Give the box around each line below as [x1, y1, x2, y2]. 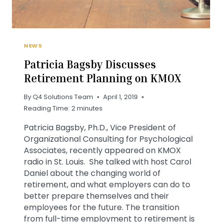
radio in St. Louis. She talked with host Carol [24, 156, 191, 168]
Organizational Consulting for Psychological [24, 133, 193, 145]
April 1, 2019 [103, 93, 138, 102]
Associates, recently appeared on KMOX [24, 145, 181, 157]
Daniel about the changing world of [24, 167, 161, 179]
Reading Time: [24, 104, 70, 113]
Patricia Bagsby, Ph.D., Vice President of [24, 122, 176, 134]
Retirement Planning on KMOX [24, 71, 181, 85]
